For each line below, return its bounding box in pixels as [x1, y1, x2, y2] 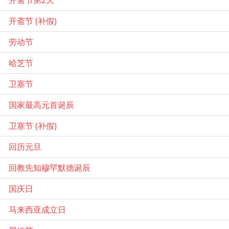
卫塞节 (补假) [9, 120, 57, 131]
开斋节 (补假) [9, 15, 57, 27]
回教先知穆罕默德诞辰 [9, 162, 90, 173]
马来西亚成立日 [9, 203, 66, 215]
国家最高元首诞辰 [9, 99, 74, 110]
